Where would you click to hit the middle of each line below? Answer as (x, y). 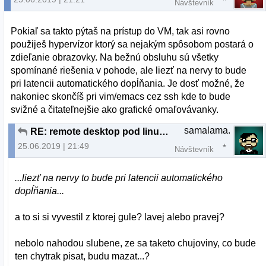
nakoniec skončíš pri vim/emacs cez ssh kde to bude (121, 96)
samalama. (207, 130)
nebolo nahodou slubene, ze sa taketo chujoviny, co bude (136, 243)
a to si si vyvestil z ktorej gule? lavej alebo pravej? (120, 217)
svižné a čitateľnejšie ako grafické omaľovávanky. (115, 109)
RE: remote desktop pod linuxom (164, 131)
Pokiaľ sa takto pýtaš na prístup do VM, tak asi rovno (121, 31)
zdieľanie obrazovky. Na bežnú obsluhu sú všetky (115, 57)
